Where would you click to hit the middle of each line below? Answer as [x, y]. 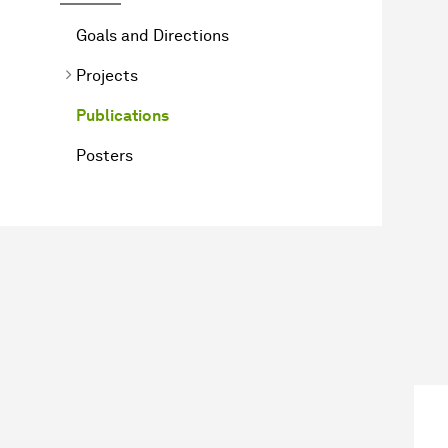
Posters [104, 155]
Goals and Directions [152, 35]
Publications [122, 115]
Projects [107, 75]
